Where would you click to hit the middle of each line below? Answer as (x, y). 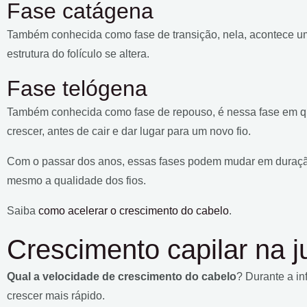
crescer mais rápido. (57, 295)
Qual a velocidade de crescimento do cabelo (122, 276)
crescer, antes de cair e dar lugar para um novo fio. (129, 131)
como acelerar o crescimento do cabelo (134, 210)
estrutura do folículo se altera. (78, 53)
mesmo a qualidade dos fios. (78, 180)
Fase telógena (80, 88)
